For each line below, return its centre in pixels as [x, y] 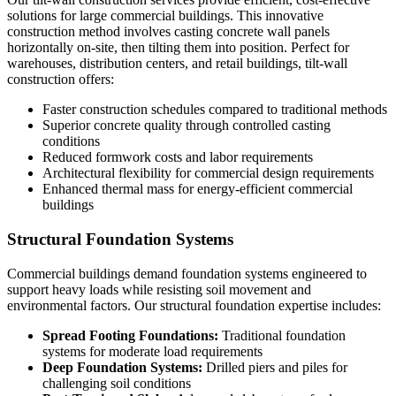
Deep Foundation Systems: [122, 367]
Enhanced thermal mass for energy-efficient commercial [198, 189]
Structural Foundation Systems [120, 240]
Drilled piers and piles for [275, 367]
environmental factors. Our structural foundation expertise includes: [194, 305]
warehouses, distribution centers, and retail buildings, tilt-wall [177, 64]
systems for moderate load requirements [152, 351]
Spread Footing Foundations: [130, 335]
